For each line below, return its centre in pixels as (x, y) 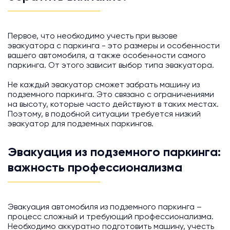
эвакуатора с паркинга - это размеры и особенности (114, 46)
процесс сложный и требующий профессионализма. (111, 217)
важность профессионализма (95, 168)
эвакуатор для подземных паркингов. (81, 124)
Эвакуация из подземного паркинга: (114, 153)
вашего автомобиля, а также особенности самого (107, 56)
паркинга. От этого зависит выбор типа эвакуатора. (111, 66)
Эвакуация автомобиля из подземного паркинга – (105, 208)
